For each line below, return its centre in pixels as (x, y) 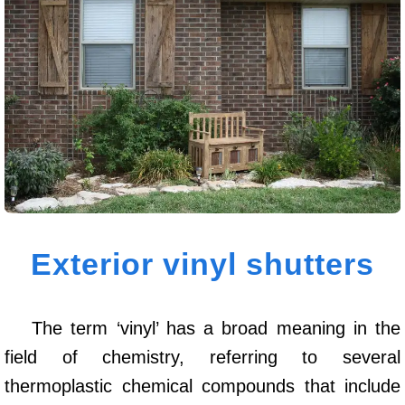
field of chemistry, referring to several (202, 357)
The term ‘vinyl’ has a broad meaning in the (216, 328)
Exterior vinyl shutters (202, 264)
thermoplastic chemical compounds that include (202, 386)
